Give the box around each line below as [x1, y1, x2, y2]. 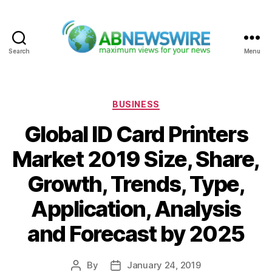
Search [8, 47, 30, 55]
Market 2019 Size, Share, [12, 146, 260, 173]
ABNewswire [135, 55, 200, 68]
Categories [135, 95, 189, 108]
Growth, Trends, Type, [27, 171, 245, 198]
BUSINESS [112, 98, 160, 109]
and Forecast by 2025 [27, 220, 245, 248]
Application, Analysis [31, 195, 241, 223]
